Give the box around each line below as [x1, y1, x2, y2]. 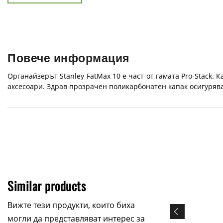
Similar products [7, 176, 86, 195]
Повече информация [7, 52, 129, 65]
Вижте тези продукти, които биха [7, 199, 135, 211]
